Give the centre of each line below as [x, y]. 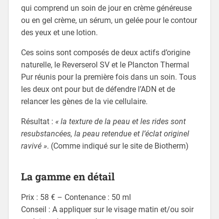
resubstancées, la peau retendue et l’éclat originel [105, 134]
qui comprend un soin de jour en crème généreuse [106, 8]
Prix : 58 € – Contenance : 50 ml [76, 197]
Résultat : [38, 122]
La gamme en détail [68, 177]
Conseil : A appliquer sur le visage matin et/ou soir [107, 210]
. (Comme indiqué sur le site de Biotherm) [118, 146]
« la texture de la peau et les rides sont [120, 122]
